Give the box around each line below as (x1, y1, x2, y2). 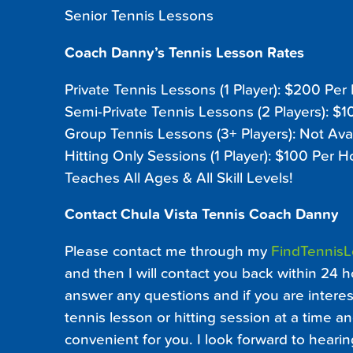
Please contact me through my (65, 243, 271, 261)
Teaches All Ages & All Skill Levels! (65, 169, 293, 187)
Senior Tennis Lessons (65, 6, 214, 24)
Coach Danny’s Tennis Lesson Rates (65, 43, 304, 61)
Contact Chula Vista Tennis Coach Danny (65, 206, 339, 224)
